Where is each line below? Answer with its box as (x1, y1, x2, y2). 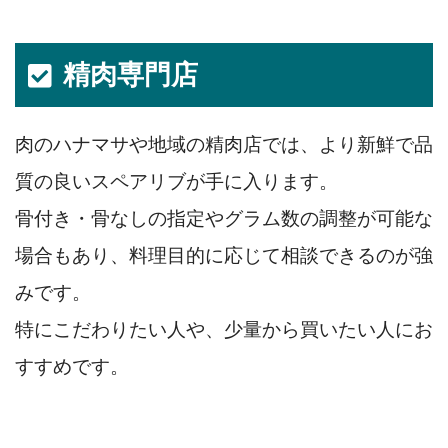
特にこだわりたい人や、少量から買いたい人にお (15, 319, 433, 341)
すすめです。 (15, 356, 129, 378)
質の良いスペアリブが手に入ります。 (15, 171, 338, 193)
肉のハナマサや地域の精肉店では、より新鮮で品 (15, 134, 433, 156)
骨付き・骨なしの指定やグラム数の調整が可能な (15, 208, 433, 230)
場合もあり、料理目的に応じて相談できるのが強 (15, 245, 433, 267)
